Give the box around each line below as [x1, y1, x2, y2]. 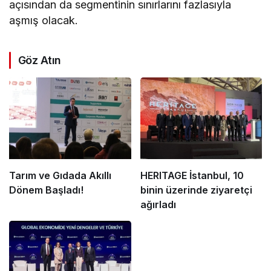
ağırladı [140, 198, 176, 211]
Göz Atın [18, 54, 61, 67]
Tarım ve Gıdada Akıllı [9, 169, 111, 181]
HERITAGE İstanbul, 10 [140, 169, 244, 181]
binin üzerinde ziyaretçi [140, 183, 252, 196]
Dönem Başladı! [9, 183, 83, 196]
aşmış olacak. [9, 14, 79, 27]
